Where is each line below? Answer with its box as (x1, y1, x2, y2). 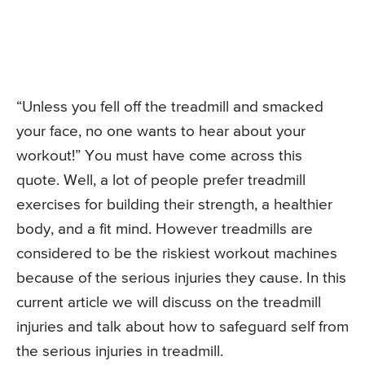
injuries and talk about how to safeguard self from (16, 319, 349, 335)
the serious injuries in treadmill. (16, 343, 223, 359)
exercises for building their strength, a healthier (16, 196, 332, 213)
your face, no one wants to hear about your (16, 123, 306, 139)
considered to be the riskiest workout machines (16, 245, 337, 262)
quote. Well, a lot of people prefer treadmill (16, 172, 306, 188)
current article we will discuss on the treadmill (16, 294, 321, 310)
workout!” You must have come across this (16, 147, 302, 164)
